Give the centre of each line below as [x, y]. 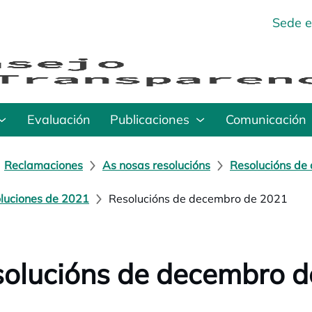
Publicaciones [150, 119]
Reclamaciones [44, 165]
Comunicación [266, 119]
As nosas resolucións [156, 165]
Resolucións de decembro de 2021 [198, 198]
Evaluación [59, 119]
